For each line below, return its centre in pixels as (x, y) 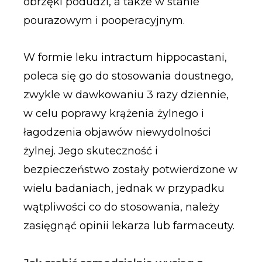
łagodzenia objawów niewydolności (117, 132)
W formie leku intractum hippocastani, (125, 58)
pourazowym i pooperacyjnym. (104, 20)
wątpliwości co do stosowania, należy (121, 207)
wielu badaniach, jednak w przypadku (124, 189)
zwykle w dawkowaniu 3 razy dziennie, (126, 95)
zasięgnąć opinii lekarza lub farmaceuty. (129, 226)
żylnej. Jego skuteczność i (90, 151)
